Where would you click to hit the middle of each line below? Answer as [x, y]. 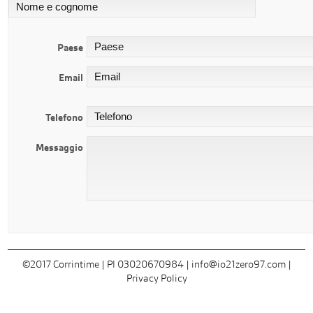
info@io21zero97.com [238, 264]
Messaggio [60, 148]
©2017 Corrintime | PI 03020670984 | [107, 264]
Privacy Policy [156, 278]
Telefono [65, 118]
